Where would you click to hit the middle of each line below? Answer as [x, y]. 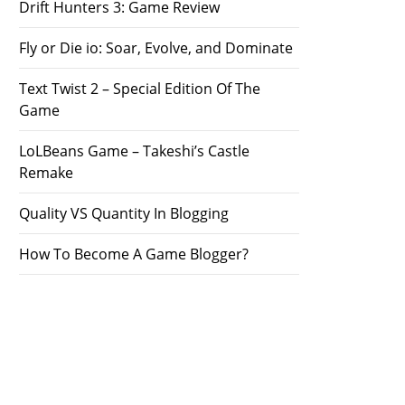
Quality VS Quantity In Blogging [124, 213]
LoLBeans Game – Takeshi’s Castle [134, 151]
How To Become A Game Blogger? [134, 254]
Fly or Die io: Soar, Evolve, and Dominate [156, 48]
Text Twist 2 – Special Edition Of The [140, 89]
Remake [46, 173]
